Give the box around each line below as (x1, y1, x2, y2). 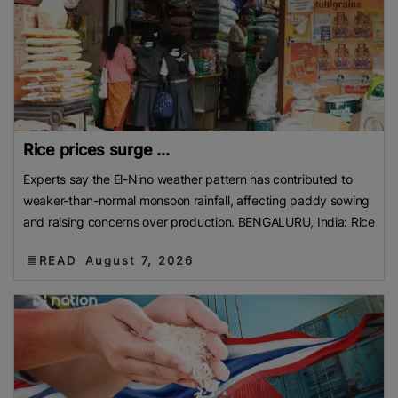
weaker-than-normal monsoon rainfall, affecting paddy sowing (23, 192, 370, 208)
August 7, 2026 (85, 252, 194, 267)
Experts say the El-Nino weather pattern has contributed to (23, 171, 353, 187)
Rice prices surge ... (23, 139, 170, 159)
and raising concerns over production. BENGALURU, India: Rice (23, 213, 375, 229)
